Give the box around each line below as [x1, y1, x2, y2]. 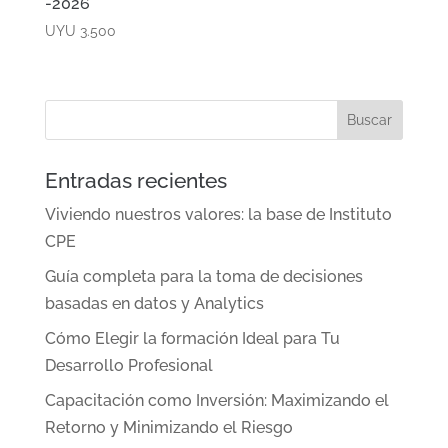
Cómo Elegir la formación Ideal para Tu [44, 328, 340, 348]
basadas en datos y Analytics [44, 293, 264, 313]
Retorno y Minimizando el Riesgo [44, 417, 293, 437]
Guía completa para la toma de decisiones [44, 266, 363, 286]
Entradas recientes [44, 167, 227, 193]
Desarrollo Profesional [44, 355, 213, 375]
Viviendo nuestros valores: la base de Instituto [44, 204, 392, 224]
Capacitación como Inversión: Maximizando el [44, 390, 389, 410]
